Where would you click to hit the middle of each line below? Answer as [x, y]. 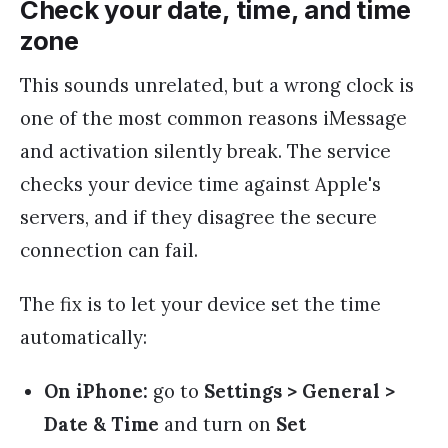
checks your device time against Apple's [200, 183]
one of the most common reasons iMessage [213, 117]
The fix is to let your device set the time [200, 303]
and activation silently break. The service [205, 150]
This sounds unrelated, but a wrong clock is [217, 84]
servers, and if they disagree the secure [198, 216]
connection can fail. [109, 249]
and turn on [217, 424]
